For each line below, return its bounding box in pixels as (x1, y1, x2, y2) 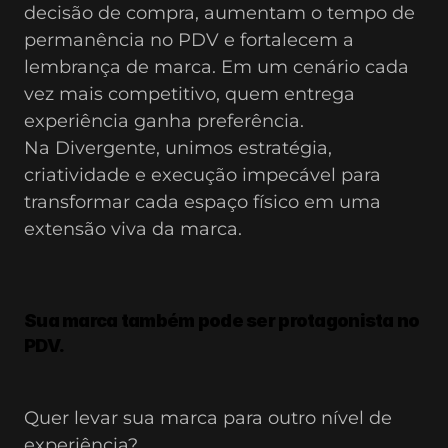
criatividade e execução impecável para (24, 164, 381, 186)
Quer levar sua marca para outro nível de (24, 407, 392, 429)
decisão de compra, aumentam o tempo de (24, 2, 415, 24)
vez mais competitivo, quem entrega (24, 83, 355, 105)
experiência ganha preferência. (24, 110, 304, 132)
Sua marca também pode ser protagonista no (24, 310, 420, 331)
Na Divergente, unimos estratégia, (24, 137, 332, 159)
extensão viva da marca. (24, 218, 242, 240)
